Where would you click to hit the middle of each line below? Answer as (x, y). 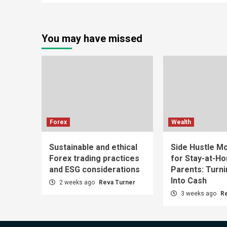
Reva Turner (117, 182)
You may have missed (92, 38)
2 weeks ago (77, 182)
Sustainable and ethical (93, 147)
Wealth (181, 122)
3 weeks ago (199, 193)
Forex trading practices (94, 158)
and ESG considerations (94, 169)
